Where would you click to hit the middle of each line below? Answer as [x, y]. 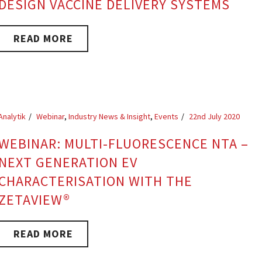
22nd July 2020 [215, 116]
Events [167, 116]
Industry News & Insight [110, 116]
